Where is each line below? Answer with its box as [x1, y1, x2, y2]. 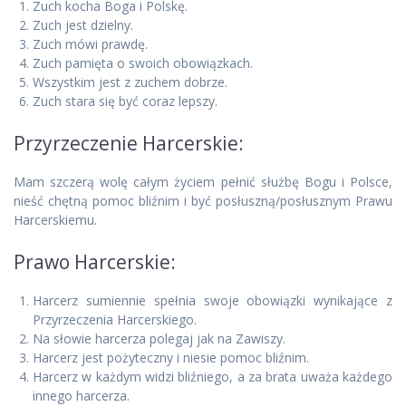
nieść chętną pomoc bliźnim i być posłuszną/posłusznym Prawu [14, 192, 392, 210]
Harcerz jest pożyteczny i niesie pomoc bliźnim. [33, 349, 309, 367]
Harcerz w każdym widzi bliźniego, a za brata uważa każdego [33, 368, 392, 386]
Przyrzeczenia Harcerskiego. [33, 311, 197, 329]
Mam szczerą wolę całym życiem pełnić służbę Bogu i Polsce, [14, 173, 392, 191]
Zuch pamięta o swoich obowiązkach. [33, 54, 253, 72]
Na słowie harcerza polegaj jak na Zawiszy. [33, 330, 285, 348]
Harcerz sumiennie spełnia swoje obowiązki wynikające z [33, 292, 392, 310]
